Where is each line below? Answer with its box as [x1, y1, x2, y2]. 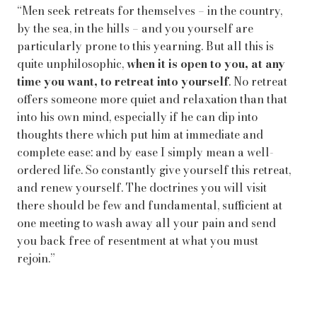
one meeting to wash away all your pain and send [17, 214, 276, 231]
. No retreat [229, 73, 287, 90]
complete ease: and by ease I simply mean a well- [17, 144, 274, 161]
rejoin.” [17, 250, 55, 267]
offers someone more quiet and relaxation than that [17, 91, 287, 108]
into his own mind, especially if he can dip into [17, 108, 258, 125]
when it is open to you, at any [127, 55, 285, 72]
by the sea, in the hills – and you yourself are [17, 20, 253, 37]
